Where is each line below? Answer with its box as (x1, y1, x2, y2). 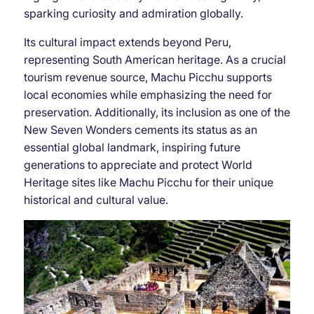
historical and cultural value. (23, 192, 168, 207)
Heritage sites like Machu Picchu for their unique (23, 175, 273, 189)
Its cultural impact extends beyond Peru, (23, 34, 231, 49)
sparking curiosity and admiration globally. (23, 6, 243, 20)
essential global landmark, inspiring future (23, 139, 240, 154)
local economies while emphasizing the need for (23, 87, 272, 102)
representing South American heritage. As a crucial (23, 52, 286, 67)
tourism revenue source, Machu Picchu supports (23, 69, 272, 84)
